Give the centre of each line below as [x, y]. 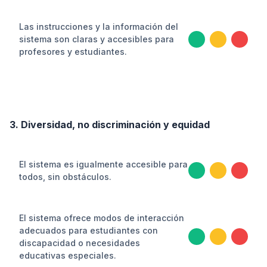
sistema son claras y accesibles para [97, 39]
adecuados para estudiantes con [89, 230]
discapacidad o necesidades [80, 243]
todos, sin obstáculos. [65, 177]
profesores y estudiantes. [73, 52]
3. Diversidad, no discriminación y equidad [110, 125]
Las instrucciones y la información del [99, 27]
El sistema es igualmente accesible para [103, 164]
